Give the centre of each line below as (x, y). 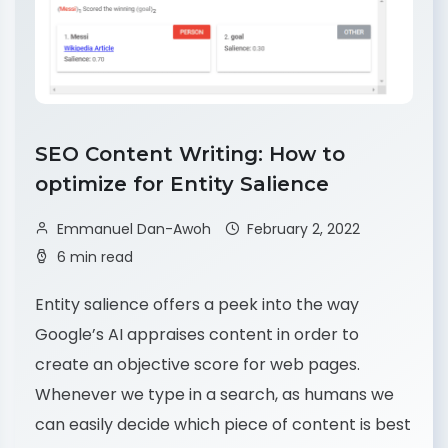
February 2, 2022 (303, 229)
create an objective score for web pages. (197, 365)
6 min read (95, 257)
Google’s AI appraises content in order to (197, 335)
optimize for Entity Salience (185, 184)
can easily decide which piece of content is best (223, 425)
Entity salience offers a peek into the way (197, 305)
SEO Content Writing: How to (190, 154)
